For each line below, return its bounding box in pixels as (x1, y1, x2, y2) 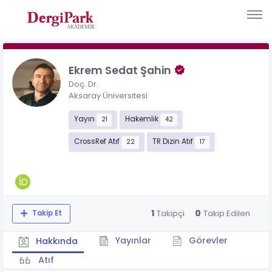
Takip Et (30, 208, 62, 219)
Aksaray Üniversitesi (69, 89, 148, 101)
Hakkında (33, 234, 78, 247)
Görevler (186, 234, 228, 246)
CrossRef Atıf (73, 137, 121, 147)
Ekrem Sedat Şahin (69, 63, 174, 78)
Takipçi (156, 208, 185, 220)
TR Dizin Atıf (152, 137, 195, 147)
